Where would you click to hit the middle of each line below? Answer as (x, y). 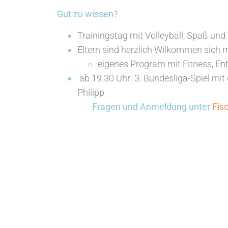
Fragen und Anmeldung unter (152, 107)
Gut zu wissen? (88, 14)
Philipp (91, 93)
